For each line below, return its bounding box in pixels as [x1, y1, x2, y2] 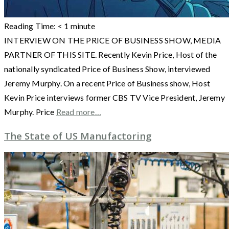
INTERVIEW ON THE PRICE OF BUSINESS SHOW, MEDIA [4, 35, 221, 45]
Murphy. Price [4, 106, 56, 117]
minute [70, 20, 95, 31]
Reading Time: [4, 20, 58, 31]
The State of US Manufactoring [4, 129, 152, 142]
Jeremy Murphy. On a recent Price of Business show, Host [4, 78, 211, 88]
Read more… [56, 106, 101, 117]
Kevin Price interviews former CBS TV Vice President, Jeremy [4, 92, 225, 102]
